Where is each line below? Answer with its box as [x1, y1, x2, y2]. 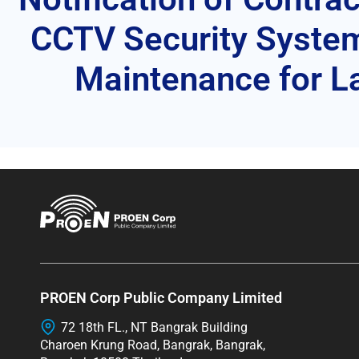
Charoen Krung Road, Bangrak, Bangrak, [40, 337, 265, 353]
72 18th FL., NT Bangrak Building [61, 319, 248, 335]
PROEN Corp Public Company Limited [40, 288, 282, 306]
